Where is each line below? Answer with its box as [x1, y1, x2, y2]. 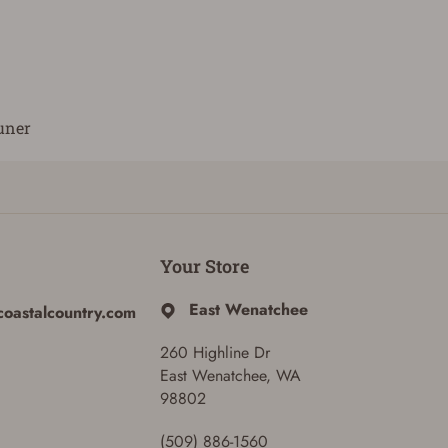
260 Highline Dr [159, 341, 270, 364]
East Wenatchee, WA [159, 364, 301, 387]
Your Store [159, 254, 249, 278]
